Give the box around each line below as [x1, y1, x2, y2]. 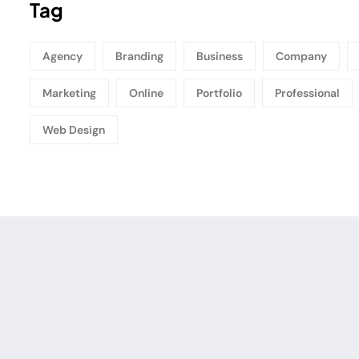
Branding [115, 49, 163, 64]
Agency [42, 49, 83, 64]
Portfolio [196, 86, 242, 101]
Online [129, 86, 163, 101]
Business [196, 49, 243, 64]
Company [276, 49, 327, 64]
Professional [275, 86, 340, 101]
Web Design [42, 123, 105, 138]
